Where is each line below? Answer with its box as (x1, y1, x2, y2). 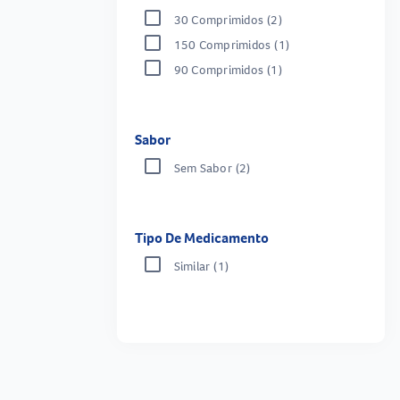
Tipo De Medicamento (134, 229, 269, 246)
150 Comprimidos (173, 36, 271, 53)
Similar (173, 257, 211, 274)
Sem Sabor (173, 159, 232, 176)
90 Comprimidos (173, 61, 263, 78)
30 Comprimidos (173, 11, 263, 28)
